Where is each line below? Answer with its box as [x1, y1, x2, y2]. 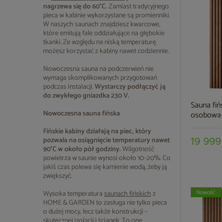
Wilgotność [122, 144, 154, 155]
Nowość [196, 188, 216, 197]
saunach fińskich [104, 188, 151, 200]
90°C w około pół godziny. [43, 144, 122, 155]
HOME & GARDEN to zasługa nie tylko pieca [43, 197, 167, 209]
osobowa [190, 109, 221, 122]
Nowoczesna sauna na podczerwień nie [43, 63, 154, 75]
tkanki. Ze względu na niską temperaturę [43, 37, 156, 48]
